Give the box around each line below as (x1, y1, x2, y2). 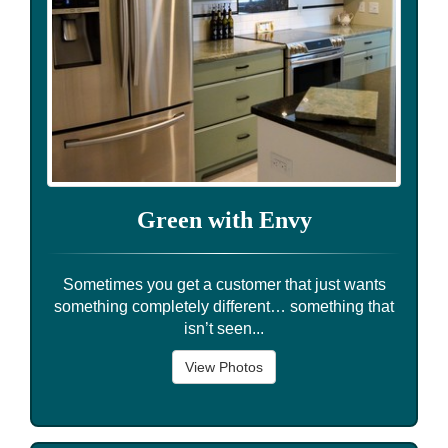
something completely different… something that (54, 297, 394, 315)
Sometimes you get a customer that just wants (62, 275, 386, 293)
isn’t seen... (184, 319, 264, 337)
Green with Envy (136, 206, 312, 233)
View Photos (185, 358, 263, 375)
